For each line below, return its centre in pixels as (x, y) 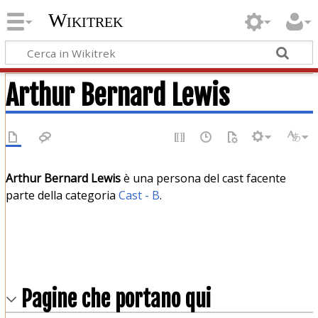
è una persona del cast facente (203, 178)
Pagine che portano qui (116, 299)
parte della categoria (62, 195)
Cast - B (139, 195)
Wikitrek (85, 21)
